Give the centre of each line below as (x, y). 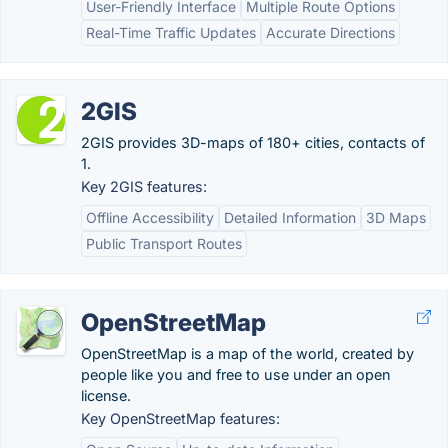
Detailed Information (290, 217)
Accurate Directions (330, 32)
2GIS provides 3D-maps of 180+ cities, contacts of (253, 142)
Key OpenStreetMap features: (180, 418)
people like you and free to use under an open (235, 374)
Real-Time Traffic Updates (171, 32)
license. (106, 395)
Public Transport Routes (164, 243)
